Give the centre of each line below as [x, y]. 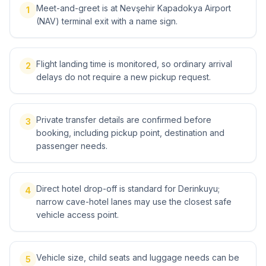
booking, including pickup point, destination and [130, 133]
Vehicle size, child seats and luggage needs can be [138, 257]
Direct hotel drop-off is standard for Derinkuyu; [128, 189]
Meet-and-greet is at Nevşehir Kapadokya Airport [134, 8]
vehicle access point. [77, 215]
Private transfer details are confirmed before [124, 120]
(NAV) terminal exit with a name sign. [107, 21]
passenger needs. [72, 146]
